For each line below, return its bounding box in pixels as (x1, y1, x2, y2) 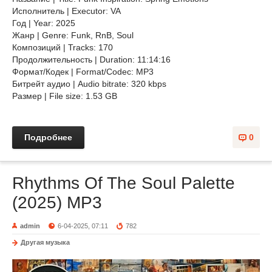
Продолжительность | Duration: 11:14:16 (12, 55, 171, 64)
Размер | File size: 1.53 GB (12, 91, 117, 101)
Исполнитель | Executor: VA (12, 6, 121, 16)
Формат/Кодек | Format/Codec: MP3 (12, 67, 156, 76)
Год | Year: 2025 (12, 18, 75, 28)
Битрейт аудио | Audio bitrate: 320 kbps (12, 79, 166, 89)
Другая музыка (21, 239, 70, 246)
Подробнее (24, 132, 72, 142)
